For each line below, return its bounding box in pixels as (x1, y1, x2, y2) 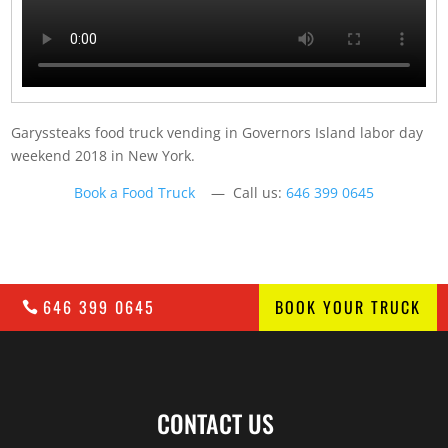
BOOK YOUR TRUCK (274, 295, 421, 320)
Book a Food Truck (74, 183, 195, 203)
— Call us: (195, 183, 286, 203)
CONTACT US (156, 405, 274, 442)
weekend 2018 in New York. (11, 146, 196, 166)
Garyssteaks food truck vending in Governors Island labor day (11, 123, 424, 143)
